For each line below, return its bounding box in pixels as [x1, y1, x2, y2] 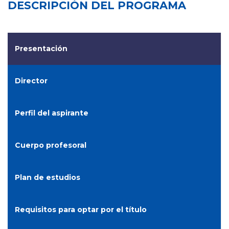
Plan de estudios [15, 172, 80, 182]
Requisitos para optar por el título [15, 204, 147, 214]
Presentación [15, 43, 67, 53]
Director [15, 76, 48, 85]
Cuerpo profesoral [15, 140, 86, 150]
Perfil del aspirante [15, 108, 88, 118]
